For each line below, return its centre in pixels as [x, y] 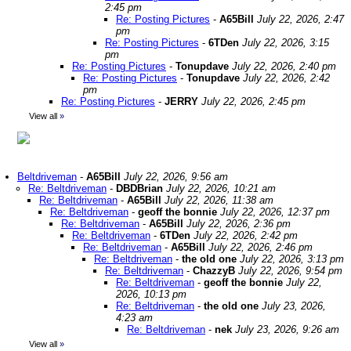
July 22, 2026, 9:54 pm [290, 271]
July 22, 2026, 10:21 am [221, 188]
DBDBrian [139, 188]
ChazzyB [214, 271]
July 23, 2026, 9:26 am [287, 329]
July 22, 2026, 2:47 [300, 19]
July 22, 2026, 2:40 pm [284, 66]
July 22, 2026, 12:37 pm [275, 212]
